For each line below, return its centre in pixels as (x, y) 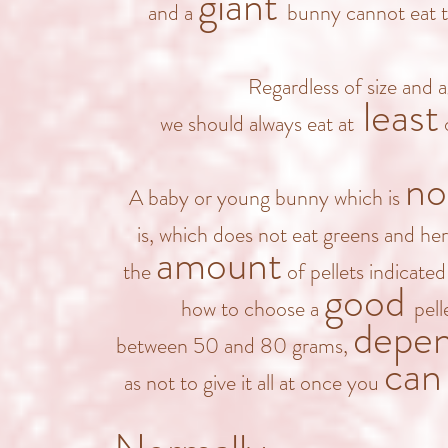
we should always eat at (257, 123)
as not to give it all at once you (254, 382)
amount (219, 265)
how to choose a (252, 308)
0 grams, (313, 345)
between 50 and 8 (194, 345)
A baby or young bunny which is (267, 197)
